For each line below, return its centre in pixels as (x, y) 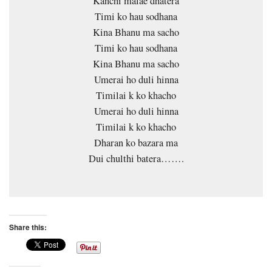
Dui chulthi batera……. (136, 159)
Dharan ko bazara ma (136, 143)
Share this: (28, 227)
